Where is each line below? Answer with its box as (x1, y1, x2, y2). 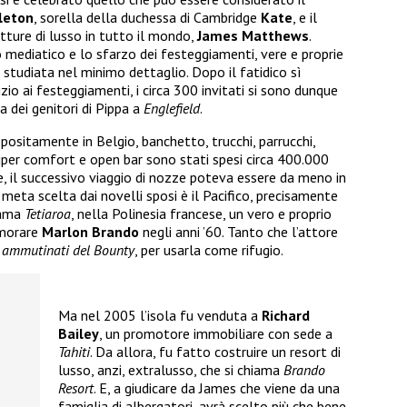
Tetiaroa (25, 203, 71, 223)
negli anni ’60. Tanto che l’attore (139, 222, 338, 241)
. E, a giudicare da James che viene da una (94, 378, 340, 397)
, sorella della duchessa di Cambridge (34, 7, 261, 26)
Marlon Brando (42, 222, 139, 241)
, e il (293, 7, 317, 26)
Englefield (144, 98, 200, 117)
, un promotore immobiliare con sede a (99, 323, 333, 342)
